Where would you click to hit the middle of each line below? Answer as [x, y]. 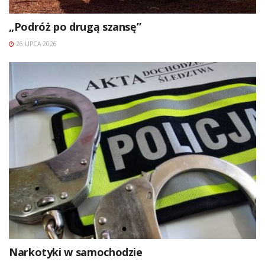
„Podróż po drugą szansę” [75, 27]
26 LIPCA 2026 [35, 44]
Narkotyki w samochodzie [76, 252]
